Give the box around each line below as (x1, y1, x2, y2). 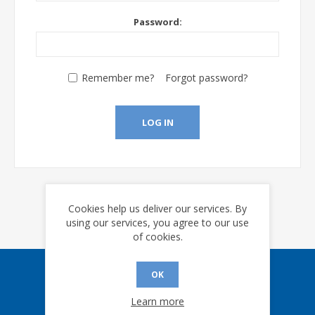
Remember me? (81, 71, 154, 84)
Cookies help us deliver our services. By (68, 201, 247, 215)
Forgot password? (165, 71, 247, 84)
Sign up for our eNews (106, 269, 209, 283)
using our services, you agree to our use (66, 215, 249, 229)
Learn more (131, 294, 184, 308)
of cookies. (132, 229, 183, 243)
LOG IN (141, 116, 174, 129)
